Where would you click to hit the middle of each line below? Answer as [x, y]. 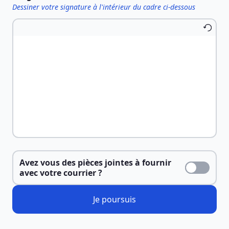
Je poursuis [114, 199]
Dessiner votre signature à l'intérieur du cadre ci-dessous [104, 7]
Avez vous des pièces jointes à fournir [95, 163]
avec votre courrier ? [61, 173]
